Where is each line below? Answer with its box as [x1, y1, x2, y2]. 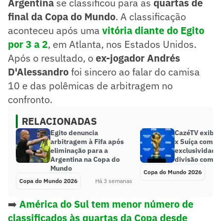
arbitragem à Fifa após [50, 137, 124, 146]
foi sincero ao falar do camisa [69, 65, 200, 78]
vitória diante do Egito [102, 23, 204, 37]
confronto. [8, 92, 52, 106]
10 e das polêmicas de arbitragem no [8, 78, 173, 92]
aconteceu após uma [8, 23, 102, 37]
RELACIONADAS [22, 114, 97, 128]
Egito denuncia [50, 128, 98, 137]
